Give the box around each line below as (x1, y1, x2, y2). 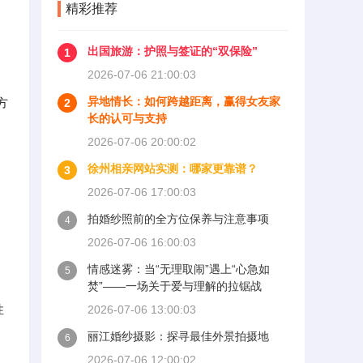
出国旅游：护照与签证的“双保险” (88, 45, 258, 58)
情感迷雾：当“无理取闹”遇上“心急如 (88, 263, 270, 275)
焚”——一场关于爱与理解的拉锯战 (88, 280, 262, 293)
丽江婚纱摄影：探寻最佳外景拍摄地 (88, 330, 269, 343)
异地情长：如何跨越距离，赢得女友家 (88, 95, 280, 108)
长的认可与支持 (88, 112, 167, 125)
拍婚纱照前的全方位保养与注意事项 (88, 212, 269, 225)
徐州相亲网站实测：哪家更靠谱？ (88, 162, 258, 175)
